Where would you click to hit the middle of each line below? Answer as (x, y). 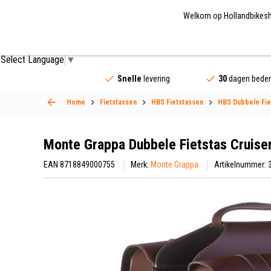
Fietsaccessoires (171, 40)
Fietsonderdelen (77, 40)
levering (155, 78)
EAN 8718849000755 (79, 164)
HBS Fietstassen (177, 102)
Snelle (129, 78)
